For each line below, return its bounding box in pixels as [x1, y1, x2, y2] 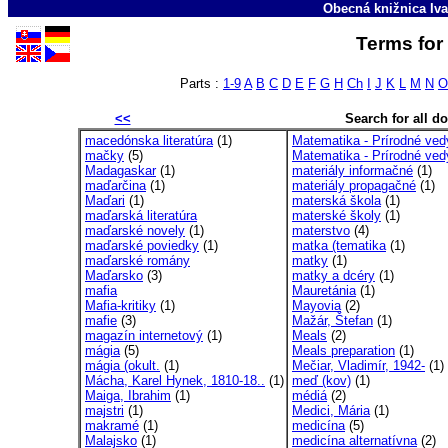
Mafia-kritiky [85, 298, 156, 313]
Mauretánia [292, 283, 356, 298]
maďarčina [85, 178, 146, 193]
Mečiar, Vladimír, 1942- [292, 358, 425, 373]
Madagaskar [85, 163, 156, 178]
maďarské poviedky [85, 238, 199, 253]
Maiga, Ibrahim [85, 388, 171, 403]
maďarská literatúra [85, 208, 197, 223]
